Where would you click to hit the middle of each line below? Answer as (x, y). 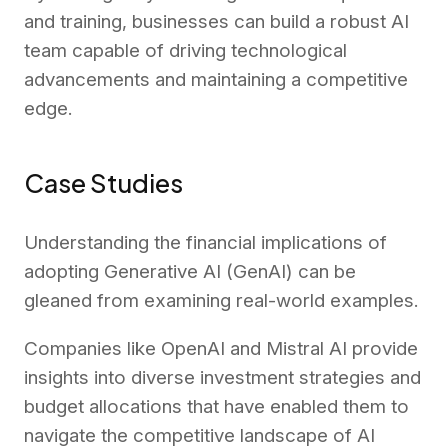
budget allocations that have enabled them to (216, 406)
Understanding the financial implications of (205, 242)
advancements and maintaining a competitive (216, 80)
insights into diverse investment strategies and (222, 377)
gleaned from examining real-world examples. (223, 300)
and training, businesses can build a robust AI (216, 22)
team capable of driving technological (185, 51)
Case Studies (103, 183)
